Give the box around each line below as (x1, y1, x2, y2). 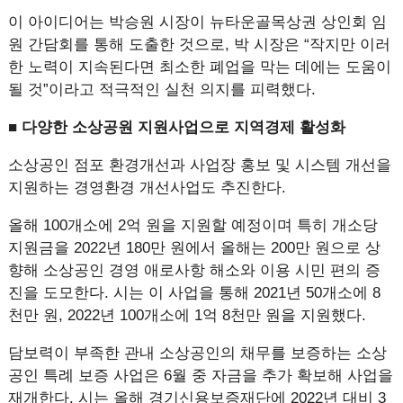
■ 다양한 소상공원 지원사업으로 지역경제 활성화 (7, 119, 345, 136)
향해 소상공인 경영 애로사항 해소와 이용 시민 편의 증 (7, 262, 381, 279)
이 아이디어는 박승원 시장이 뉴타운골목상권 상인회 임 (7, 13, 387, 31)
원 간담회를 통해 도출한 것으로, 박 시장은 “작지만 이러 (7, 36, 390, 53)
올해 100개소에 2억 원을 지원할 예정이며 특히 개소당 (7, 217, 378, 234)
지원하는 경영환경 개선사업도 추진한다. (7, 179, 291, 196)
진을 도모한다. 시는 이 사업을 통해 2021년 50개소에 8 (7, 284, 381, 301)
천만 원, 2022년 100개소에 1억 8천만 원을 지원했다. (7, 307, 371, 324)
